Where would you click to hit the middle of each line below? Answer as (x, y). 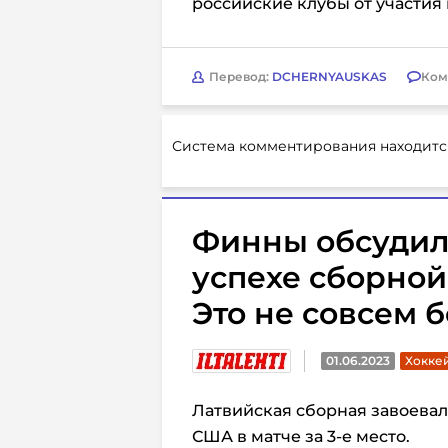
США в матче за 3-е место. (301, 436)
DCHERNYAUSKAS (329, 76)
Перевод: (240, 76)
